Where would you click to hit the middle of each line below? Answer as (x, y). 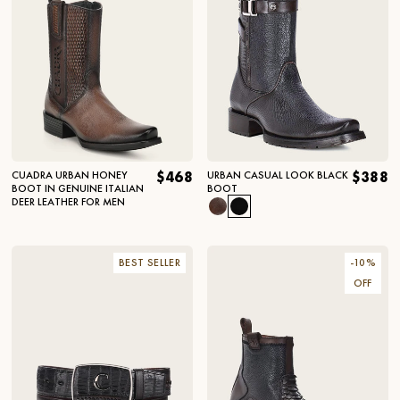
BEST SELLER (150, 262)
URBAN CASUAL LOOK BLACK (278, 175)
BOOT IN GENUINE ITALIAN (78, 188)
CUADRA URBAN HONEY (70, 175)
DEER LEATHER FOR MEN (68, 201)
